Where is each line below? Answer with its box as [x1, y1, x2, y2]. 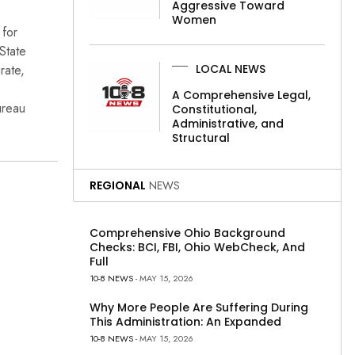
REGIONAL [90, 177, 146, 193]
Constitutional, [172, 101, 258, 117]
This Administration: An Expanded [90, 313, 281, 330]
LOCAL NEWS [196, 61, 266, 78]
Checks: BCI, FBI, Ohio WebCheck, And [90, 239, 305, 255]
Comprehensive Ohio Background [90, 224, 285, 241]
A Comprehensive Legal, [172, 86, 311, 103]
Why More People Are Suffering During [90, 299, 308, 315]
